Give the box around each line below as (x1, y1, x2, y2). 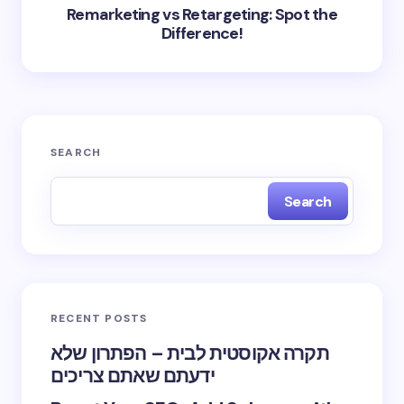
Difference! (161, 23, 243, 44)
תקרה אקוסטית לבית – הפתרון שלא (50, 341, 329, 366)
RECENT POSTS (50, 311, 148, 326)
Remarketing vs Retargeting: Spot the (66, 4, 338, 25)
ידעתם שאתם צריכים (50, 363, 215, 389)
